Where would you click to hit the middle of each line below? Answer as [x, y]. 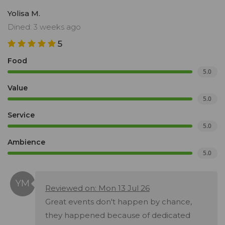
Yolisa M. [24, 14]
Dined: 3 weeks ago [44, 27]
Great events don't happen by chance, [119, 202]
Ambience [26, 142]
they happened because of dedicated [118, 215]
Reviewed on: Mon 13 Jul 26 [97, 188]
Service [21, 115]
